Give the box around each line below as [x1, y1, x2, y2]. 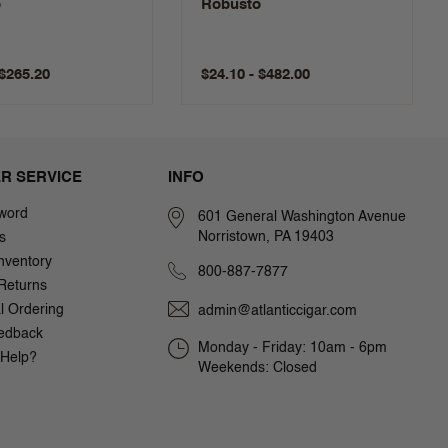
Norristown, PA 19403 [198, 229, 334, 244]
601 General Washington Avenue [198, 209, 406, 224]
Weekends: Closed [198, 361, 317, 376]
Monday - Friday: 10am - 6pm [198, 341, 387, 356]
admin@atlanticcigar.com [198, 303, 357, 318]
